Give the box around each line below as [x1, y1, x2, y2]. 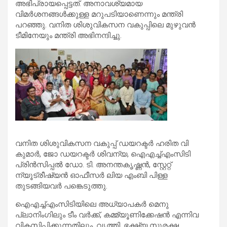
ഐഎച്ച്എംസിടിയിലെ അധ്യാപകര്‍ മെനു [15, 199, 169, 209]
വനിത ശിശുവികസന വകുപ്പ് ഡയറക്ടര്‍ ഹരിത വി [15, 138, 188, 148]
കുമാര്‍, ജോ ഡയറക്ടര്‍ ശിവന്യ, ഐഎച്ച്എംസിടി [15, 149, 191, 159]
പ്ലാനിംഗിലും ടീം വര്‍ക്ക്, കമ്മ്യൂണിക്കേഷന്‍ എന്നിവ [15, 210, 199, 219]
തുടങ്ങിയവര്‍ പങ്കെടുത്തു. [15, 181, 107, 191]
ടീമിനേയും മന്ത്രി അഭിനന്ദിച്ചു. [15, 30, 122, 40]
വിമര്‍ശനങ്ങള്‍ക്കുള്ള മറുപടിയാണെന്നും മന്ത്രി [15, 9, 183, 19]
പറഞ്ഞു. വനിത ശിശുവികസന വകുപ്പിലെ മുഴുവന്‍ [15, 20, 196, 29]
